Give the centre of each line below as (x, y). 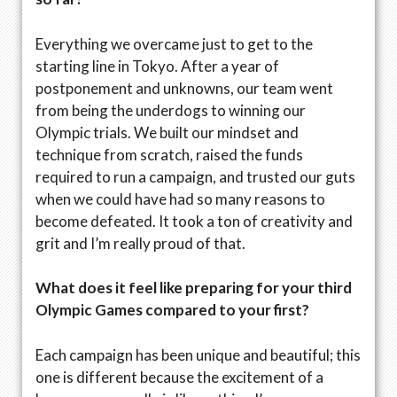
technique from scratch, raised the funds (169, 154)
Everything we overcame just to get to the (174, 43)
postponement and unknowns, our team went (184, 88)
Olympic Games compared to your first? (172, 310)
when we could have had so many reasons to (180, 198)
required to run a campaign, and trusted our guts (195, 176)
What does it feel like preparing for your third (194, 288)
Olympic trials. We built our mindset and (167, 132)
